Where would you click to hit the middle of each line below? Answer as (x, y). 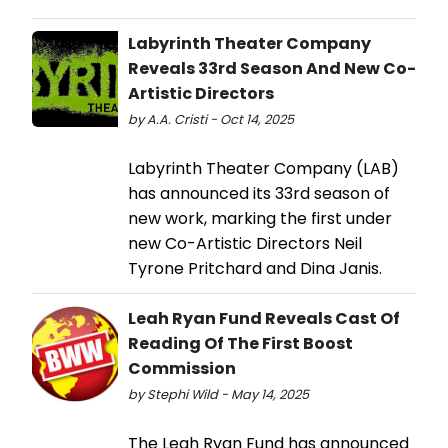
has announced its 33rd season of (259, 194)
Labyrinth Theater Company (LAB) (263, 169)
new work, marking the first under (260, 219)
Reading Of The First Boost (240, 344)
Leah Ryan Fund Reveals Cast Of (264, 319)
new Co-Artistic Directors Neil (245, 244)
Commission (182, 369)
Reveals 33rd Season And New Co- (272, 69)
